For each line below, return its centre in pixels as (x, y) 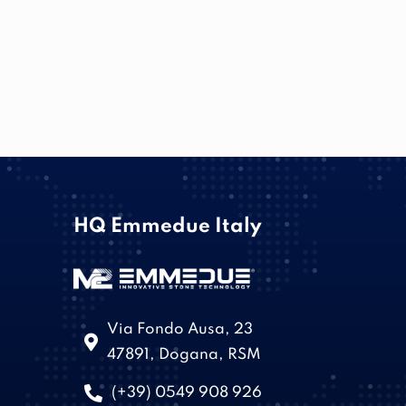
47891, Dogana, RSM (184, 354)
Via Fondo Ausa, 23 (180, 329)
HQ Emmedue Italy (168, 227)
